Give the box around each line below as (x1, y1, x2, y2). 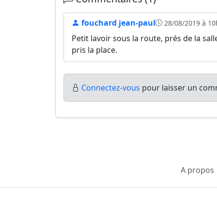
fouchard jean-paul (79, 17, 155, 28)
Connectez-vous (81, 82, 140, 93)
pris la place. (72, 45, 117, 55)
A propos (181, 165, 214, 175)
